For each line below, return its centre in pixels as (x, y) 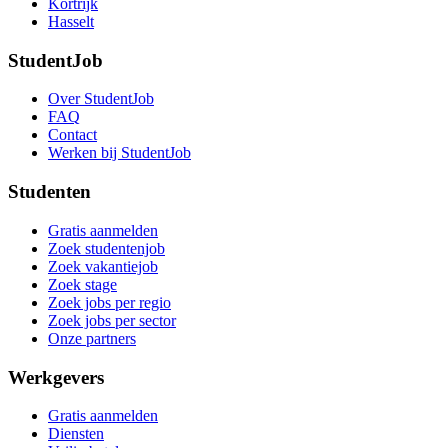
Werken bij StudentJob (119, 153)
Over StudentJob (101, 99)
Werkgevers (56, 377)
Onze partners (92, 338)
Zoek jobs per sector (112, 320)
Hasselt (71, 21)
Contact (72, 135)
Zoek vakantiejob (103, 266)
